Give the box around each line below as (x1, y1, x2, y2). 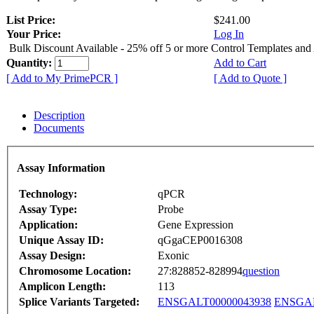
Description (34, 109, 85, 121)
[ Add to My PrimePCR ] (6, 71, 118, 84)
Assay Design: (19, 250, 86, 262)
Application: (19, 219, 78, 231)
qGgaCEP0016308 (158, 234, 243, 247)
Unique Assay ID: (19, 234, 104, 247)
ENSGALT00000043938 (158, 296, 271, 308)
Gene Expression (158, 219, 233, 231)
